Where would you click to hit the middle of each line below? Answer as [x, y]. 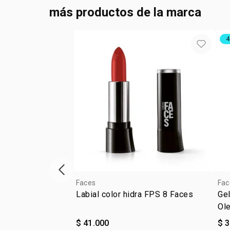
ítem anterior [83, 175]
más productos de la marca [125, 12]
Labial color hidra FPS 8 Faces [135, 194]
